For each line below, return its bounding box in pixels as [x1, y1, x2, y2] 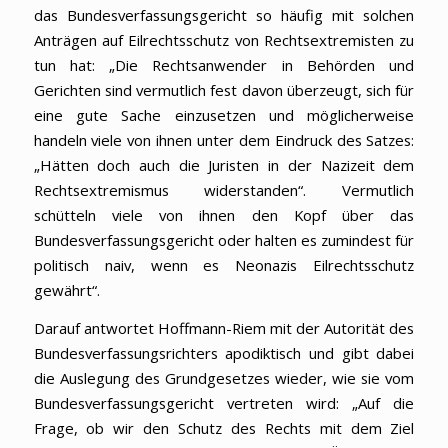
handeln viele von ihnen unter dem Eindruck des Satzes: [33, 130, 415, 151]
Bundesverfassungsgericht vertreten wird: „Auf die [33, 392, 415, 413]
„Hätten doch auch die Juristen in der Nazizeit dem [33, 155, 415, 176]
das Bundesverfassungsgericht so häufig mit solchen [33, 5, 415, 26]
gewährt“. [33, 280, 168, 301]
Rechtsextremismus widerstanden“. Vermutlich [33, 180, 415, 201]
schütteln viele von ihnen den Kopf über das [33, 205, 415, 226]
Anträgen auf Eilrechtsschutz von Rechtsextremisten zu [33, 30, 415, 51]
